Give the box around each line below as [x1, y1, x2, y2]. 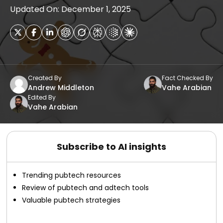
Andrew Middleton [28, 83, 94, 93]
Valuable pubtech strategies [22, 195, 121, 205]
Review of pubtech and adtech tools [22, 183, 149, 193]
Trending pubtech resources [22, 170, 121, 180]
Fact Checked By [162, 74, 213, 82]
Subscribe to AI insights [57, 140, 166, 153]
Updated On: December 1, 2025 [10, 3, 131, 15]
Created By [28, 74, 62, 82]
